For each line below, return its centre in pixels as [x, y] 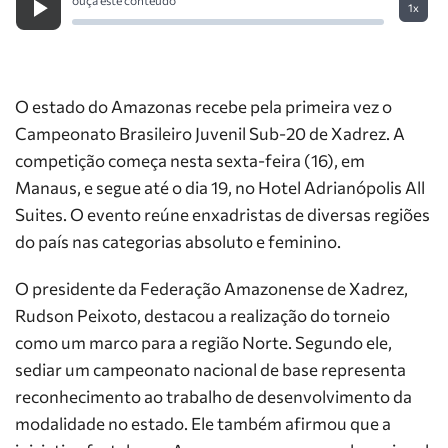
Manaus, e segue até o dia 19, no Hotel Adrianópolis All [220, 187]
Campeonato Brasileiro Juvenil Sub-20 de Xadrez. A [210, 133]
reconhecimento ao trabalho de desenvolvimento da [213, 396]
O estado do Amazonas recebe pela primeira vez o [203, 106]
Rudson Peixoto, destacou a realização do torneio [202, 315]
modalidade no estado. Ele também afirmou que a [203, 423]
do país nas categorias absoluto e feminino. [178, 241]
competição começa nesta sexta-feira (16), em [190, 160]
